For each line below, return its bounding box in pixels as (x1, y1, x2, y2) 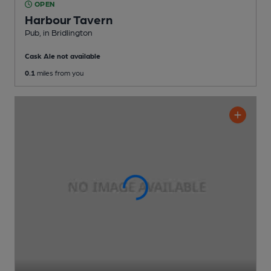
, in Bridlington (39, 27, 93, 38)
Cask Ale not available (25, 51, 100, 60)
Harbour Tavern (25, 12, 113, 27)
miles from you (35, 68, 83, 77)
